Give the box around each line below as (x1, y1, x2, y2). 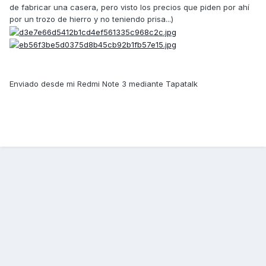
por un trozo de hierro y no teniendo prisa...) (9, 14, 173, 24)
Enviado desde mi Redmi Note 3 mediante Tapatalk (9, 79, 198, 89)
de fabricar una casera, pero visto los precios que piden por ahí (9, 2, 249, 12)
